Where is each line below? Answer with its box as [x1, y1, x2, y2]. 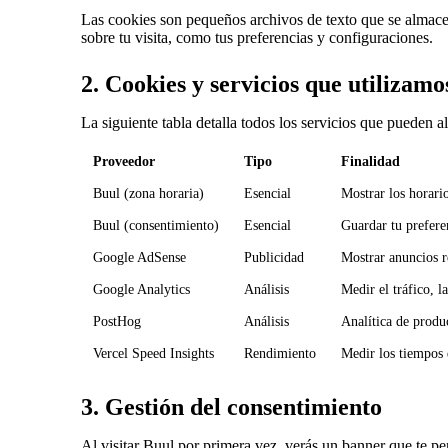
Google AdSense [93, 250, 187, 266]
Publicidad [244, 250, 305, 266]
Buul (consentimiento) [93, 218, 220, 234]
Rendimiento [244, 346, 317, 362]
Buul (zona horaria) [93, 186, 205, 202]
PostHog [93, 314, 142, 330]
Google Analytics [93, 282, 191, 298]
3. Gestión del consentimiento [81, 394, 383, 421]
